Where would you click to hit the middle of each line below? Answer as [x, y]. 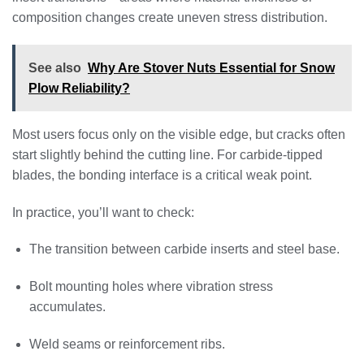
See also [55, 67]
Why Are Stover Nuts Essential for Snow [211, 67]
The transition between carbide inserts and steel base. [184, 249]
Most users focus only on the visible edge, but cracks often [179, 134]
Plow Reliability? [79, 88]
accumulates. [67, 307]
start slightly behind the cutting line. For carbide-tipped [167, 154]
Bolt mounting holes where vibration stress [151, 287]
